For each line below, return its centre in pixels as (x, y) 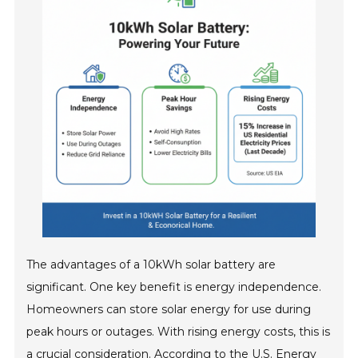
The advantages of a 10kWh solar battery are (151, 265)
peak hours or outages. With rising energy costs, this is (179, 332)
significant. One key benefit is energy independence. (174, 287)
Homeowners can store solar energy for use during (169, 310)
